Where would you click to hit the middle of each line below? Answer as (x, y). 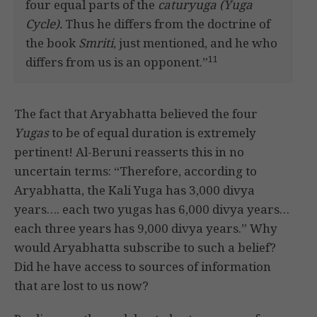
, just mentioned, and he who (195, 43)
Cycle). (44, 24)
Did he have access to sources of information (143, 267)
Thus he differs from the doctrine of (166, 24)
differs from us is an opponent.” (117, 62)
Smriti (96, 43)
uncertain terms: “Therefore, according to (136, 171)
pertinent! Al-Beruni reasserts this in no (129, 152)
